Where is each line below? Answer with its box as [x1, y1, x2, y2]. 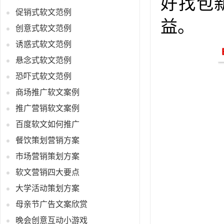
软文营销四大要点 [15, 168, 79, 177]
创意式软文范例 [15, 24, 71, 33]
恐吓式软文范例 [15, 72, 71, 81]
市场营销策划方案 [15, 152, 79, 161]
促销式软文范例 [15, 8, 71, 17]
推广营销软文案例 [15, 104, 79, 113]
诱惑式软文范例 [15, 40, 71, 49]
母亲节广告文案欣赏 [15, 200, 87, 209]
